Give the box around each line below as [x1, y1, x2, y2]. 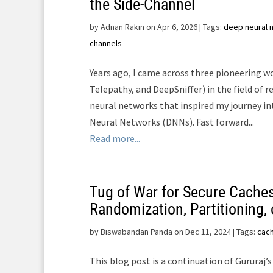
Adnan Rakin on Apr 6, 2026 [101, 21, 197, 32]
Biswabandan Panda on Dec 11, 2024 [101, 226, 231, 237]
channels [90, 38, 122, 49]
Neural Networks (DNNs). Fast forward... [90, 116, 254, 128]
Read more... [90, 132, 140, 144]
